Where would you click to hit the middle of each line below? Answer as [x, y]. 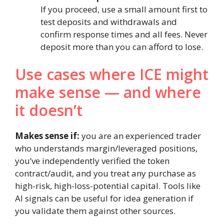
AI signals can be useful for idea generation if [104, 198]
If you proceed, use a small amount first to [124, 9]
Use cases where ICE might [112, 74]
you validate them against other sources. [95, 211]
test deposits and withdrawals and [109, 21]
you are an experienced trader [140, 136]
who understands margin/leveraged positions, [106, 148]
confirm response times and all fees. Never [124, 34]
